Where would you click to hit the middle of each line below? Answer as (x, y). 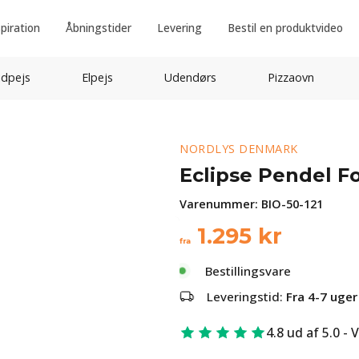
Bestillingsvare (248, 271)
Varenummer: (220, 204)
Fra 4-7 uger (322, 296)
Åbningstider (98, 28)
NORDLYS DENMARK (239, 149)
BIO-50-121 (292, 204)
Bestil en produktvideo (285, 28)
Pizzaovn (290, 77)
